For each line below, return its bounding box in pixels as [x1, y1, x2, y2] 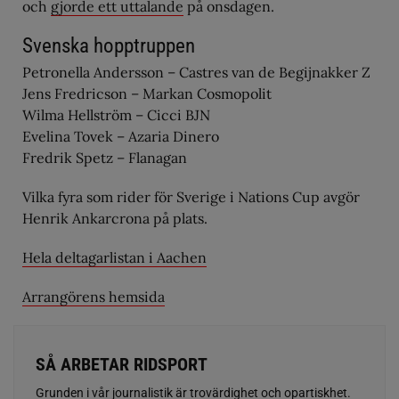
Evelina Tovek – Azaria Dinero [22, 127, 219, 145]
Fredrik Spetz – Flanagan [22, 149, 187, 167]
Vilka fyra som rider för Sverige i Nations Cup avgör [22, 188, 360, 206]
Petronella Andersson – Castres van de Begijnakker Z [22, 63, 370, 81]
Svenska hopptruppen [22, 34, 195, 58]
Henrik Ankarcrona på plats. [22, 209, 208, 227]
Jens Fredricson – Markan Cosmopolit [22, 85, 272, 102]
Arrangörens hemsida [22, 288, 165, 305]
